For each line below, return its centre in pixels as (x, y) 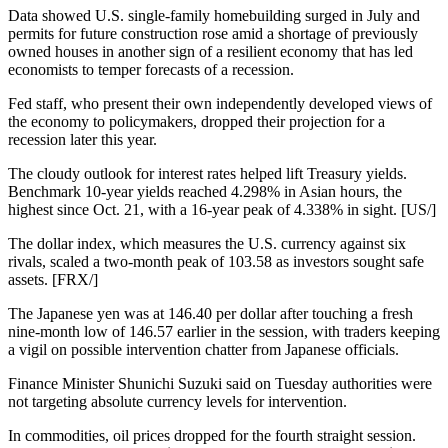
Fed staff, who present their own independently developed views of (220, 103)
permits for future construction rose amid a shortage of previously (213, 33)
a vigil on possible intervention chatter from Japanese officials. (203, 349)
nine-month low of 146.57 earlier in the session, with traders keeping (224, 331)
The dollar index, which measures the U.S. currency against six (207, 243)
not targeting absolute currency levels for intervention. (177, 401)
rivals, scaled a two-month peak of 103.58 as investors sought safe (216, 261)
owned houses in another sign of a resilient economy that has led (210, 51)
